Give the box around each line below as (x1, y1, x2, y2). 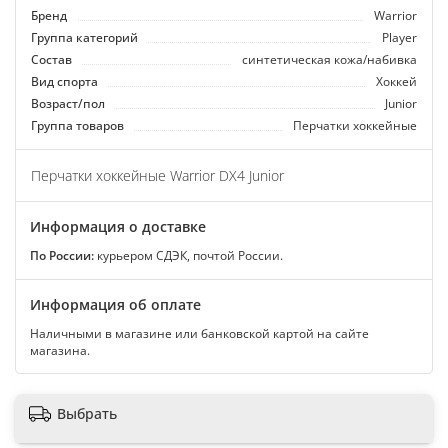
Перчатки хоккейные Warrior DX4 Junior (31, 166, 284, 186)
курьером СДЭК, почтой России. (94, 247, 283, 264)
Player (382, 29, 417, 46)
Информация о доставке (30, 217, 206, 237)
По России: (30, 247, 94, 264)
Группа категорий (31, 29, 138, 46)
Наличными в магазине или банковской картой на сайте (30, 325, 369, 342)
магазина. (30, 342, 90, 359)
